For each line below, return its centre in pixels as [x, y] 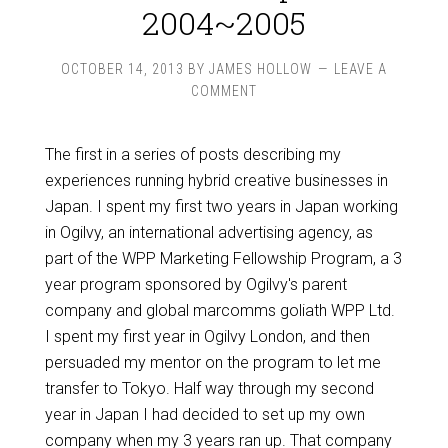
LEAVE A [360, 69]
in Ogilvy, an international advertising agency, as [208, 232]
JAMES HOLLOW [260, 69]
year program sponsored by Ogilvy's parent [195, 284]
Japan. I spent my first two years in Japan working [221, 206]
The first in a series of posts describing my [192, 154]
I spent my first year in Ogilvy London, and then [207, 336]
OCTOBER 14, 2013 [122, 69]
